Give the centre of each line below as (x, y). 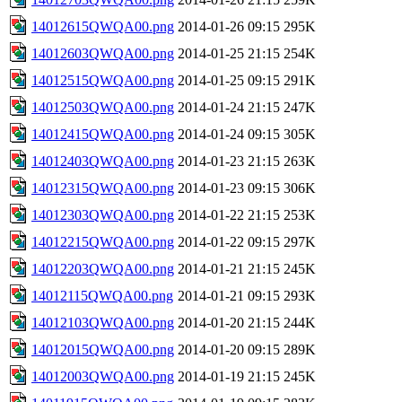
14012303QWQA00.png (103, 214)
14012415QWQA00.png (103, 134)
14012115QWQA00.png (102, 295)
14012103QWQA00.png (103, 322)
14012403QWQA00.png (103, 161)
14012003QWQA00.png (103, 376)
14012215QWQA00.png (103, 241)
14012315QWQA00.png (103, 188)
